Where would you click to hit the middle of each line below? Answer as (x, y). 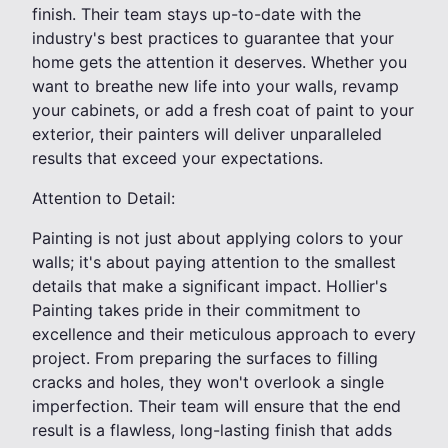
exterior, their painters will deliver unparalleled (207, 134)
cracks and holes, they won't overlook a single (208, 382)
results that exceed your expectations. (177, 158)
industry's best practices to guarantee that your (213, 38)
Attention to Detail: (103, 198)
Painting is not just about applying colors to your (217, 238)
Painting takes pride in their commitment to (196, 310)
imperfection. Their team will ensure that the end (216, 406)
